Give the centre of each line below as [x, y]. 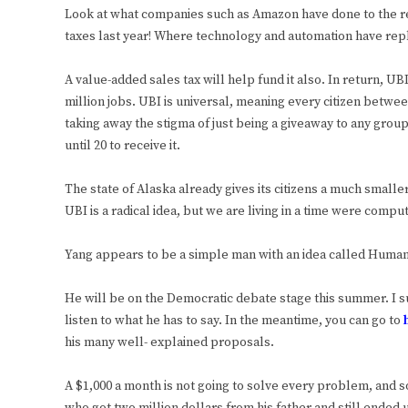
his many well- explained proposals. [169, 343]
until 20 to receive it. [122, 146]
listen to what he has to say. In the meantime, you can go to [234, 321]
